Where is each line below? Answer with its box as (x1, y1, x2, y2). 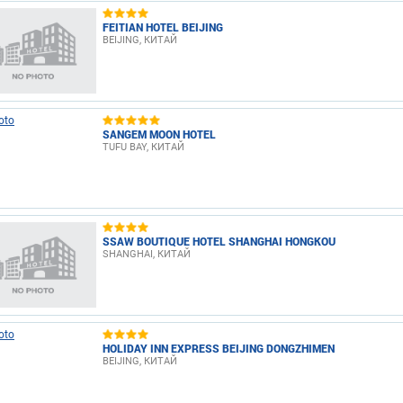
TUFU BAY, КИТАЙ (103, 140, 184, 153)
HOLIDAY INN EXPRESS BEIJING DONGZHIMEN (103, 340, 335, 355)
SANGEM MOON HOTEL (103, 126, 216, 141)
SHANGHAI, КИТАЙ (103, 247, 191, 260)
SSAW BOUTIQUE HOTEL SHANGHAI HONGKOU (103, 233, 336, 248)
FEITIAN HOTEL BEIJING (103, 19, 223, 34)
